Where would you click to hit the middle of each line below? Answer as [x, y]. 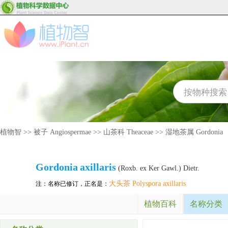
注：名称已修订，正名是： [72, 184]
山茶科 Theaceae [128, 132]
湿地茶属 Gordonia [194, 132]
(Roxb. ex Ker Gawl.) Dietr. [158, 168]
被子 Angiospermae [62, 132]
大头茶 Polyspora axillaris [147, 183]
